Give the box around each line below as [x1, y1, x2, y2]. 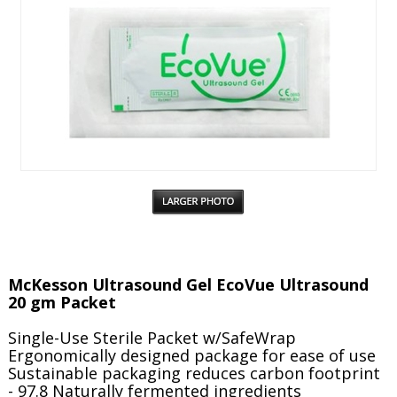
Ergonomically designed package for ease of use [7, 345, 376, 366]
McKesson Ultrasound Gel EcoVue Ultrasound [7, 274, 369, 295]
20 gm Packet [7, 292, 116, 313]
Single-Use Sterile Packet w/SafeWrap [7, 327, 296, 348]
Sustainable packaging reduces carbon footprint [7, 362, 380, 384]
